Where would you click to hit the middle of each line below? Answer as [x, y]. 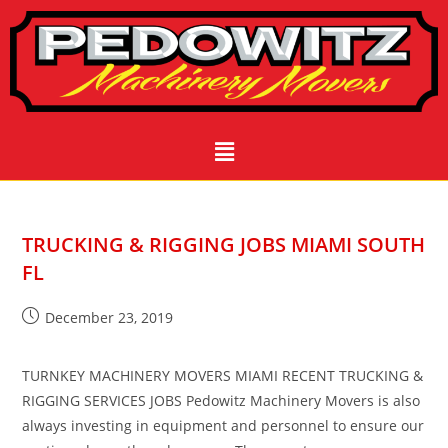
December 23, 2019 [109, 318]
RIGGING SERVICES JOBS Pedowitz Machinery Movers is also [221, 401]
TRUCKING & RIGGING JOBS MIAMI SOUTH [224, 245]
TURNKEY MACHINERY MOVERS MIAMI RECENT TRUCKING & [223, 376]
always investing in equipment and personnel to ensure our [223, 426]
